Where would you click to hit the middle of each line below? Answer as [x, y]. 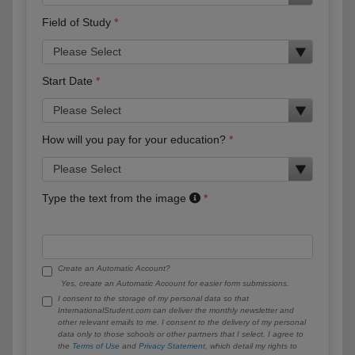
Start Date [67, 80]
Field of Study [76, 22]
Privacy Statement [172, 345]
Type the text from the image [116, 198]
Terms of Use [96, 345]
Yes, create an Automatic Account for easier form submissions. [175, 283]
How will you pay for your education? [134, 139]
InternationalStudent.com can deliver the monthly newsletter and [176, 310]
